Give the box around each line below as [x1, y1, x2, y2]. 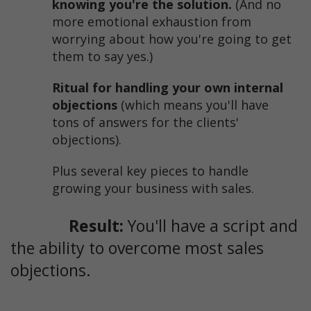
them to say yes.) [52, 48, 153, 65]
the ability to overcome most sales [10, 237, 264, 260]
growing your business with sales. [52, 180, 258, 197]
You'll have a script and [128, 215, 298, 237]
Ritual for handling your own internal [52, 79, 283, 96]
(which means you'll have [117, 96, 269, 114]
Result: [10, 215, 128, 237]
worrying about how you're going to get [52, 31, 292, 48]
